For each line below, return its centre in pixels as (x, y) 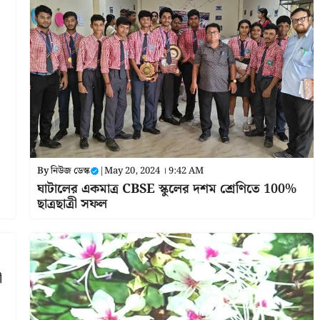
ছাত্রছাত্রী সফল (72, 204)
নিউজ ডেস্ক (70, 171)
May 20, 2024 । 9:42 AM (154, 171)
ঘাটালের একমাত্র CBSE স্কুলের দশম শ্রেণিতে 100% (166, 189)
